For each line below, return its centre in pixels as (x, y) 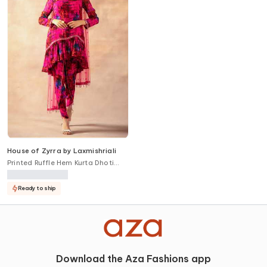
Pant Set (22, 172)
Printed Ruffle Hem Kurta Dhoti (60, 162)
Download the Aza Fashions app (133, 258)
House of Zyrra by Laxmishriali (62, 150)
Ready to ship (37, 188)
